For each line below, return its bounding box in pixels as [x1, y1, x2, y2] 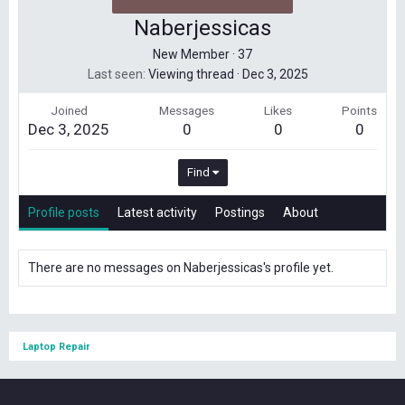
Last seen [88, 67, 143, 81]
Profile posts [28, 205, 99, 220]
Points [342, 103, 377, 118]
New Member [153, 47, 230, 61]
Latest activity [118, 205, 197, 220]
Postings [215, 205, 265, 220]
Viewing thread [148, 67, 237, 81]
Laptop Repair [23, 341, 89, 353]
